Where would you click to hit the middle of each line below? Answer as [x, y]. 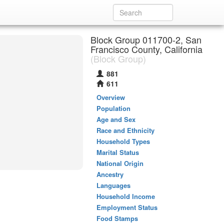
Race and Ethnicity [125, 130]
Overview [111, 97]
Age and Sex [116, 119]
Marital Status [118, 152]
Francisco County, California [146, 49]
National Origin [120, 163]
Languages [113, 185]
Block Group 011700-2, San [146, 39]
